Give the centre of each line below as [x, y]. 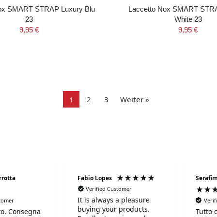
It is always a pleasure [114, 200]
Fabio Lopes [95, 178]
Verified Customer [109, 188]
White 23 [188, 19]
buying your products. [114, 209]
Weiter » [135, 99]
